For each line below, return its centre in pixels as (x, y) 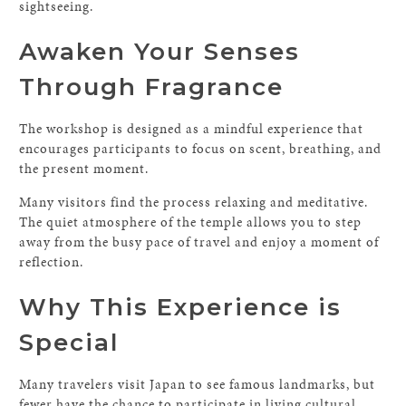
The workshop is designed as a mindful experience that (192, 129)
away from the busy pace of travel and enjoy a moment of (199, 242)
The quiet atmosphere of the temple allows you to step (191, 222)
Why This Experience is (181, 307)
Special (69, 343)
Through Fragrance (152, 87)
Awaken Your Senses (160, 52)
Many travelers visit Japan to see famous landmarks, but (198, 384)
